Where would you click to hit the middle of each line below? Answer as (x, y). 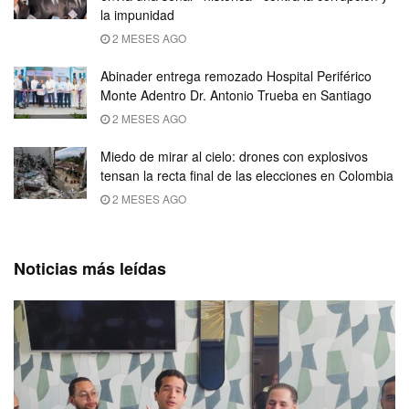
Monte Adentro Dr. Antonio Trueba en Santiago (236, 94)
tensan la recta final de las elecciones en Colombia (247, 175)
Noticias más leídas (90, 268)
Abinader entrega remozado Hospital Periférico (236, 75)
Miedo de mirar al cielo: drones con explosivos (234, 156)
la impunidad (137, 14)
